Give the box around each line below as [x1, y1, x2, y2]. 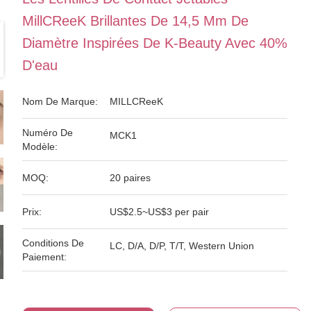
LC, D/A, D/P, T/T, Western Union [110, 240, 254, 251]
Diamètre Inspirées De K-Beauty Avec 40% [22, 35, 287, 51]
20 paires [110, 172, 151, 183]
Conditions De [22, 237, 84, 249]
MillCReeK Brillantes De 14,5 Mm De [22, 13, 249, 28]
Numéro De [22, 127, 73, 138]
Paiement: [22, 251, 67, 262]
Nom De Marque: [22, 96, 98, 107]
